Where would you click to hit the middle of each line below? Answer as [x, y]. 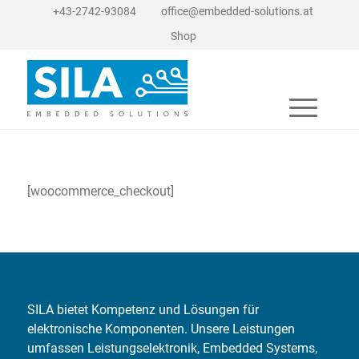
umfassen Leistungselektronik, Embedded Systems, [172, 348]
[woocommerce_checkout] [100, 191]
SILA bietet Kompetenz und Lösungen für [143, 309]
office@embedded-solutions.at [238, 11]
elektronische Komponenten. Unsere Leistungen [161, 329]
